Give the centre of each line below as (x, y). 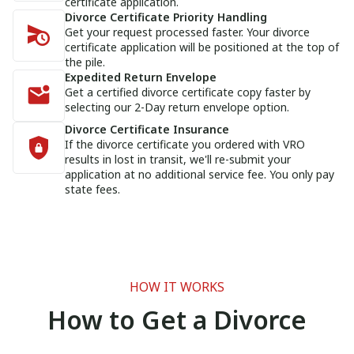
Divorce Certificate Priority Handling (166, 17)
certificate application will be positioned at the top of (202, 47)
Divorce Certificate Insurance (147, 130)
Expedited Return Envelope (141, 77)
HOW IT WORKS (177, 287)
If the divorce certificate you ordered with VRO (185, 145)
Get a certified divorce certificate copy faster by (188, 92)
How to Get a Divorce (177, 320)
